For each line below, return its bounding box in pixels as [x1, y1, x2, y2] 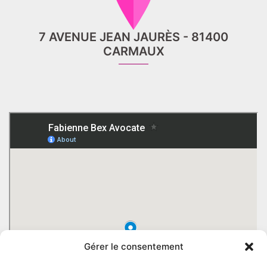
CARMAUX [103, 44, 164, 58]
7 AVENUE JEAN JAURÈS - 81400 [39, 30, 228, 44]
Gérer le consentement [83, 241, 184, 252]
